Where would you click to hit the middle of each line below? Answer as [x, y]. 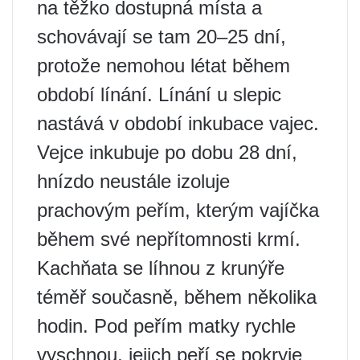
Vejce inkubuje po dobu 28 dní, [167, 152]
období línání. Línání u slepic [159, 94]
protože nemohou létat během [164, 65]
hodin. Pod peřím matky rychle [166, 326]
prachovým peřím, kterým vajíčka [178, 210]
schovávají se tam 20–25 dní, [162, 37]
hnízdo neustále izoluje [133, 181]
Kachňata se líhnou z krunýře [161, 268]
